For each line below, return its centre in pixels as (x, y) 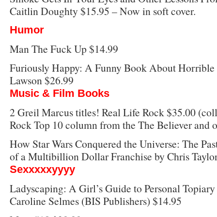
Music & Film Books (60, 93)
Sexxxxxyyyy (42, 169)
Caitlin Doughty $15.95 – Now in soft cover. (103, 11)
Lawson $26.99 (42, 80)
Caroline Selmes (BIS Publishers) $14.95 (96, 201)
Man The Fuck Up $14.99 (64, 48)
